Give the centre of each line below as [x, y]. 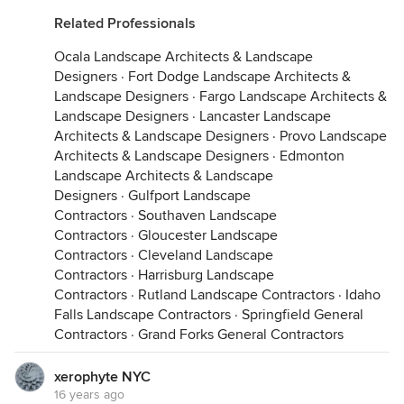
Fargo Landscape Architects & [293, 96]
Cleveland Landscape [206, 255]
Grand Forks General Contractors [241, 335]
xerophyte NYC [102, 377]
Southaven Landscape [207, 216]
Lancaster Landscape [265, 116]
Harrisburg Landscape [206, 275]
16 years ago [89, 395]
